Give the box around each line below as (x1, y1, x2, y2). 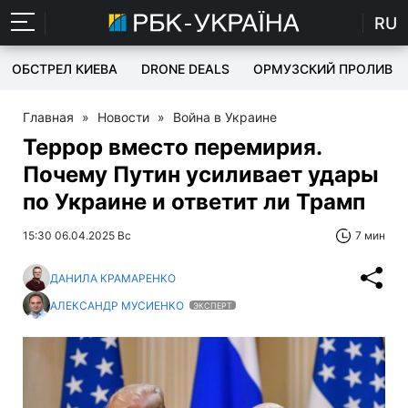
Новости (97, 109, 149, 125)
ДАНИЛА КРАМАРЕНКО (50, 270, 176, 285)
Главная (23, 109, 74, 125)
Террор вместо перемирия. (23, 134, 321, 160)
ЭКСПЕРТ (193, 300, 232, 311)
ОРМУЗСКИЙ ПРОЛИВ (253, 61, 393, 76)
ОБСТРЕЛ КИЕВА (12, 61, 117, 76)
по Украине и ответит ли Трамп (23, 189, 365, 215)
